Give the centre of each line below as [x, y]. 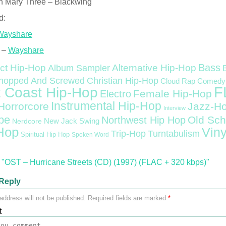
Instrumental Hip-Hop [106, 106]
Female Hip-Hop [173, 94]
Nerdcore [27, 121]
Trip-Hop [128, 134]
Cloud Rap [178, 81]
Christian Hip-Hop [123, 80]
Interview [175, 108]
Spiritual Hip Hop [45, 135]
